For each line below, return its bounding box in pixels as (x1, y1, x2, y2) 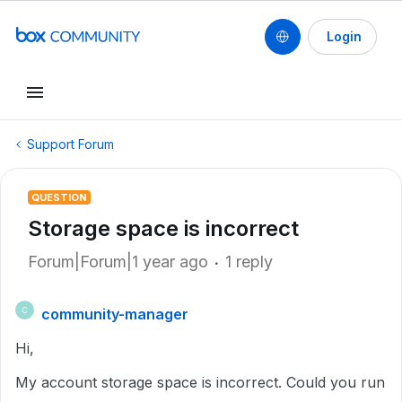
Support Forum (27, 136, 114, 152)
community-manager (41, 305, 188, 323)
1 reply (225, 252, 273, 271)
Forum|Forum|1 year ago (28, 252, 208, 271)
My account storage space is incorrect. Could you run (15, 373, 385, 391)
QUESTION (31, 191, 87, 204)
